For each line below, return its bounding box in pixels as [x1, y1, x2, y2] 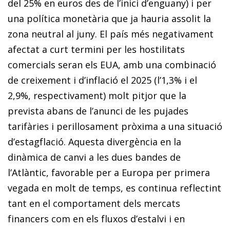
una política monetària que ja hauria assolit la [8, 12, 211, 25]
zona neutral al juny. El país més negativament [8, 27, 214, 40]
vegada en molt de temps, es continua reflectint [8, 181, 221, 194]
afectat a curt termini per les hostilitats [8, 43, 185, 55]
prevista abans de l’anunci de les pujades [8, 104, 188, 117]
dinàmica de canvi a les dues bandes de [8, 150, 181, 163]
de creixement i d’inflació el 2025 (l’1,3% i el [8, 73, 197, 86]
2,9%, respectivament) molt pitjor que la [8, 89, 186, 102]
